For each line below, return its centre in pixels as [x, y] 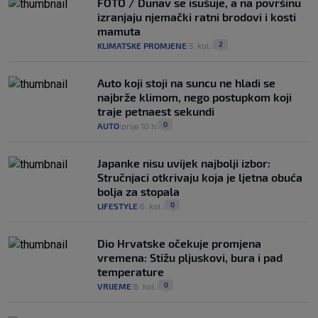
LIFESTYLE [117, 206]
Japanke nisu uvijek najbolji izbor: [184, 163]
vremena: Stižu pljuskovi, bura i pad [190, 258]
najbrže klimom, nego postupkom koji [194, 97]
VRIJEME [114, 286]
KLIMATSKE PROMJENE [142, 46]
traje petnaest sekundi [156, 111]
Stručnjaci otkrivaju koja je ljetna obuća [200, 177]
